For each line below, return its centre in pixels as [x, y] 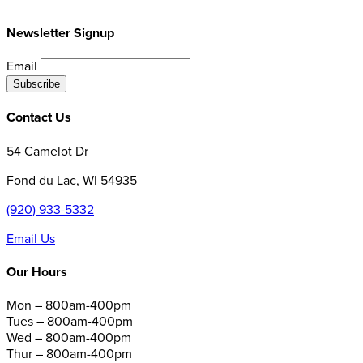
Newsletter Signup [60, 33]
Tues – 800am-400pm [70, 322]
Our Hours [37, 272]
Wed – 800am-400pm [69, 338]
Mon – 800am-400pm [69, 306]
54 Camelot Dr [47, 151]
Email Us [31, 239]
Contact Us [39, 118]
